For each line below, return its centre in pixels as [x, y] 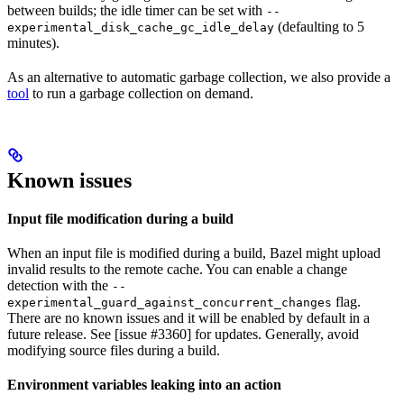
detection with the [60, 285]
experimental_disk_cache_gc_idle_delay [141, 27]
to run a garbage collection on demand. [141, 93]
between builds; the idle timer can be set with [137, 10]
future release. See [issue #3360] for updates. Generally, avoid [183, 334]
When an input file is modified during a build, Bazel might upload [194, 252]
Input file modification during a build [120, 218]
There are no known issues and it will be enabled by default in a [188, 317]
